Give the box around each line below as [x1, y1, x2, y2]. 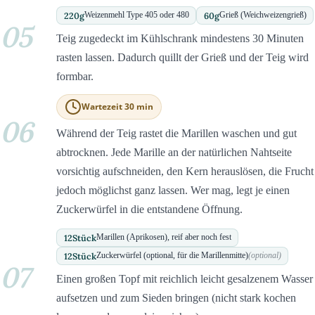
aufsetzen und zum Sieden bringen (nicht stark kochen [56, 292, 296, 304]
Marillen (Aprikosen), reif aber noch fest [96, 232, 231, 243]
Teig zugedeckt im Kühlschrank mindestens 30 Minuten [56, 32, 304, 45]
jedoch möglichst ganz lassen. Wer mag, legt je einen [56, 184, 290, 197]
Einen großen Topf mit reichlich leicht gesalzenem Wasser [56, 273, 313, 285]
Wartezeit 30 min [82, 101, 154, 113]
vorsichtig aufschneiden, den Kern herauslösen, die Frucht [56, 165, 314, 178]
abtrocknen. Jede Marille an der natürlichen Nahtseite [56, 146, 292, 159]
